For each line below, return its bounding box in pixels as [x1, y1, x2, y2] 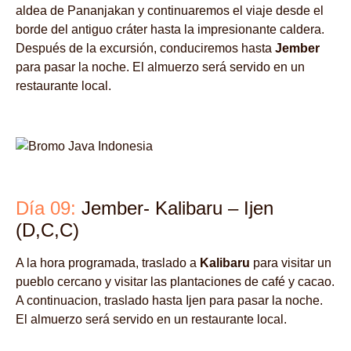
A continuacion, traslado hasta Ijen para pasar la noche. [16, 293, 323, 307]
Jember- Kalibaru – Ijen [81, 197, 273, 219]
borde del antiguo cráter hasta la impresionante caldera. [16, 23, 324, 37]
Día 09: [16, 197, 81, 219]
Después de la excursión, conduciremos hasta [16, 42, 275, 56]
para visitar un [250, 255, 331, 270]
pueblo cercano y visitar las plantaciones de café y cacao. [16, 274, 335, 288]
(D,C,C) [16, 219, 79, 241]
